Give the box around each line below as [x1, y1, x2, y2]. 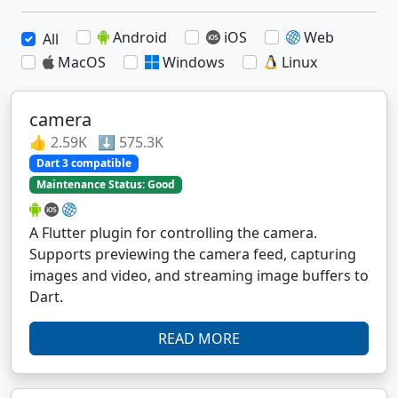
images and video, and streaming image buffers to [29, 266, 369, 286]
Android [113, 27, 168, 47]
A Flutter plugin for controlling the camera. [29, 223, 317, 243]
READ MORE [158, 329, 240, 349]
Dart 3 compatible [36, 155, 131, 171]
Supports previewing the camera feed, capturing [29, 244, 356, 265]
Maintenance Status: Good [36, 177, 175, 193]
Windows [163, 52, 226, 72]
